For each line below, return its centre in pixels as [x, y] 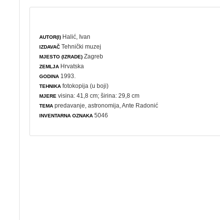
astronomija [104, 105]
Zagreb [93, 56]
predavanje [70, 105]
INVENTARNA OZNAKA [66, 115]
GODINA [49, 76]
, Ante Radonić [139, 105]
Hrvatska [72, 66]
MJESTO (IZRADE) [61, 56]
